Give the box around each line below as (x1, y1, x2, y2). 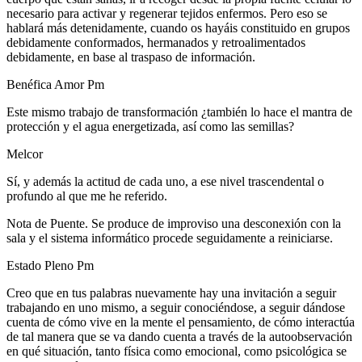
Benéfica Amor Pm (6, 78, 104, 92)
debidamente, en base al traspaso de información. (6, 50, 255, 65)
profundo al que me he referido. (6, 189, 167, 204)
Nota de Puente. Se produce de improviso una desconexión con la (6, 217, 341, 231)
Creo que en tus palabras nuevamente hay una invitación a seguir (6, 286, 336, 301)
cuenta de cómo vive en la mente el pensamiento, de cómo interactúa (6, 315, 355, 330)
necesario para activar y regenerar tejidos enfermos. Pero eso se (6, 6, 327, 21)
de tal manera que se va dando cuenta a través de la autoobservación (6, 330, 352, 344)
